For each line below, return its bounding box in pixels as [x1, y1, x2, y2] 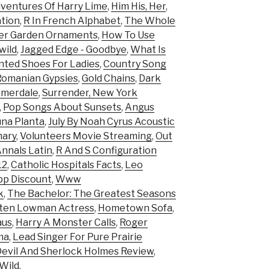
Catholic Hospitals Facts [11, 159, 121, 171]
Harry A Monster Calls [16, 217, 116, 229]
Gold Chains [82, 73, 135, 85]
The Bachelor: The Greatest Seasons [7, 188, 176, 200]
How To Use [101, 29, 155, 41]
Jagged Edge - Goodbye [20, 44, 127, 56]
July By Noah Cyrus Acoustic [48, 116, 175, 128]
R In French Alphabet [23, 15, 121, 27]
